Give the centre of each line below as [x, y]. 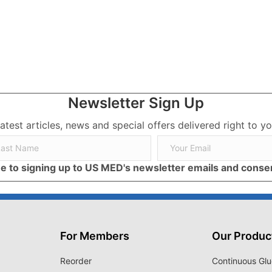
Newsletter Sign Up [136, 103]
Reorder [76, 260]
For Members [94, 236]
